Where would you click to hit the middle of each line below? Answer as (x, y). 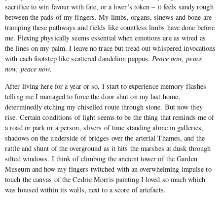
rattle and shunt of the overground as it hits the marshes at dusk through (108, 148)
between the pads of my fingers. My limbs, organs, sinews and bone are (108, 17)
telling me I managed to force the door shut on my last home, (93, 97)
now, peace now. (29, 69)
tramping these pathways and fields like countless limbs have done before (110, 27)
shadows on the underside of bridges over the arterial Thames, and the (105, 138)
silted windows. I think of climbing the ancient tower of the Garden (101, 159)
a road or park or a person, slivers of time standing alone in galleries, (104, 128)
